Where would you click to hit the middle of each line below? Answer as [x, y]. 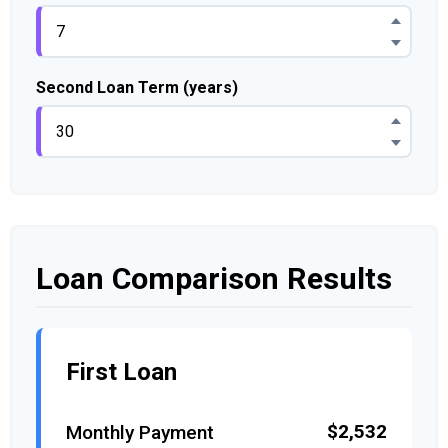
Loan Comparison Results [214, 278]
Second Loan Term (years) [137, 87]
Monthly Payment [140, 432]
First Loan [121, 372]
